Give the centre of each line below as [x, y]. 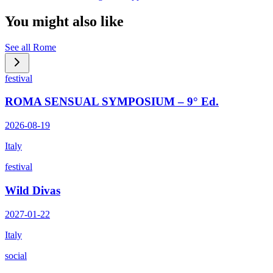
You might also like [64, 21]
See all [19, 47]
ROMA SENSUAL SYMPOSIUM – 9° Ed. [112, 102]
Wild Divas [33, 190]
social [16, 255]
